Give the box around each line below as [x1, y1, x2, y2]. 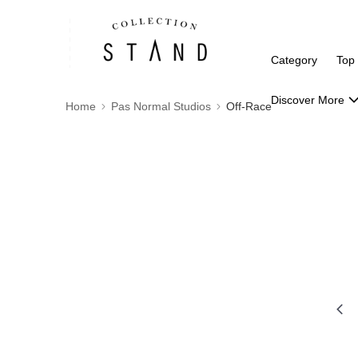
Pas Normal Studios [111, 100, 211, 113]
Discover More [271, 93, 345, 106]
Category [271, 54, 318, 66]
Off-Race [226, 100, 272, 113]
